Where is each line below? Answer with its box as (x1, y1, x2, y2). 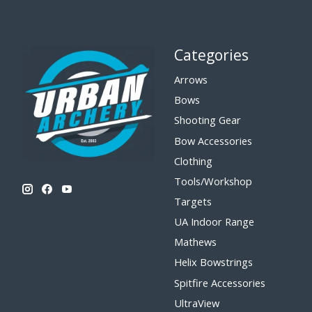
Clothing (173, 153, 212, 168)
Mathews (173, 235, 217, 249)
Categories (173, 44, 249, 65)
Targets (173, 194, 212, 208)
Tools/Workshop (173, 173, 252, 188)
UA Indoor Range (173, 214, 254, 229)
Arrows (173, 72, 208, 87)
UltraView (173, 295, 219, 310)
